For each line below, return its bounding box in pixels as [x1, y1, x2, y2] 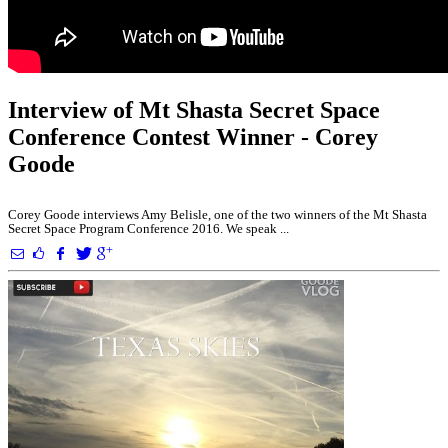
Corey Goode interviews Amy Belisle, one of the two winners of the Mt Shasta [8, 207, 427, 222]
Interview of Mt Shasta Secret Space [8, 97, 380, 124]
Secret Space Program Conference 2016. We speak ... [8, 221, 289, 236]
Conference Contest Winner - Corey [8, 124, 378, 151]
